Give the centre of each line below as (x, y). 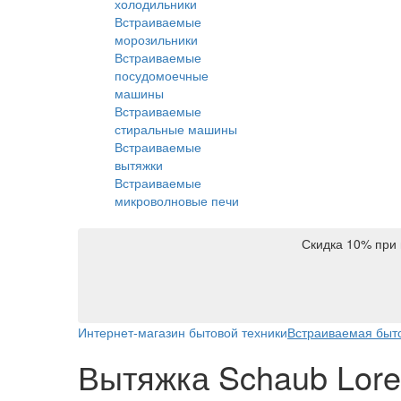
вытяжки (139, 164)
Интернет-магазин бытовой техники (183, 332)
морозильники (156, 39)
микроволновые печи (177, 200)
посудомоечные (162, 75)
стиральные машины (176, 128)
